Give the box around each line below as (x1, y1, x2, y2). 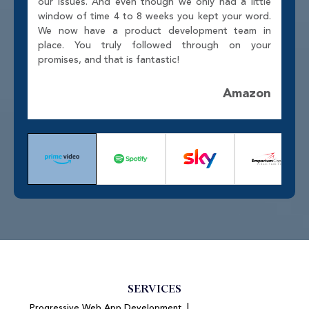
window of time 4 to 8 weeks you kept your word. (38, 8, 271, 24)
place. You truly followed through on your (38, 37, 271, 53)
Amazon (223, 83, 271, 103)
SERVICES (128, 281, 181, 295)
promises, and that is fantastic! (38, 52, 179, 68)
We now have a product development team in (38, 23, 271, 39)
